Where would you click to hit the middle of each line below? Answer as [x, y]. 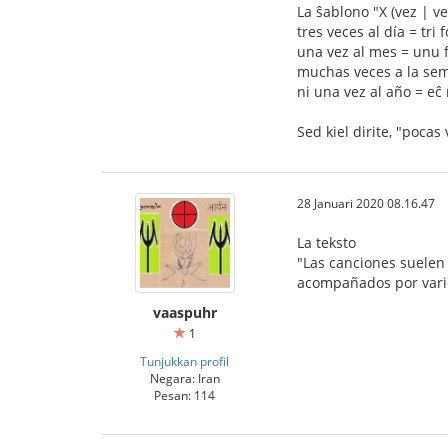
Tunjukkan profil [184, 360]
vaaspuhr [184, 312]
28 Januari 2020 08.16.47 [366, 202]
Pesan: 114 [184, 394]
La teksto [326, 242]
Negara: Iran [184, 377]
